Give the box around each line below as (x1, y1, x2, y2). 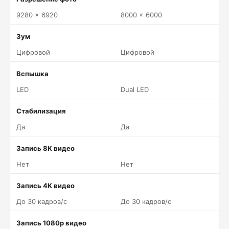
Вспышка (16, 70, 49, 78)
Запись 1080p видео (16, 219, 86, 227)
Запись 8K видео (16, 144, 75, 152)
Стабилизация (16, 107, 66, 115)
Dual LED (121, 85, 149, 94)
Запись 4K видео (16, 181, 75, 190)
